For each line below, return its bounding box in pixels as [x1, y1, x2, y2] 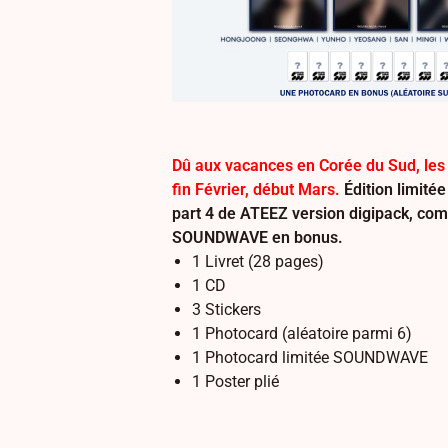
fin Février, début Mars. [172, 180, 340, 199]
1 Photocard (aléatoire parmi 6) [192, 324, 412, 343]
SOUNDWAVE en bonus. [172, 228, 343, 247]
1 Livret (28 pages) [192, 252, 324, 271]
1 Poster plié [192, 372, 279, 391]
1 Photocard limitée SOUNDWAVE [192, 348, 428, 367]
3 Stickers [192, 300, 261, 319]
